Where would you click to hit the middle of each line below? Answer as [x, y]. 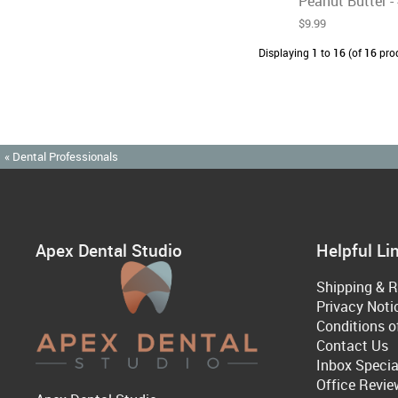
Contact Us [352, 346]
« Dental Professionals [61, 156]
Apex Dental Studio [109, 250]
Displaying [285, 52]
